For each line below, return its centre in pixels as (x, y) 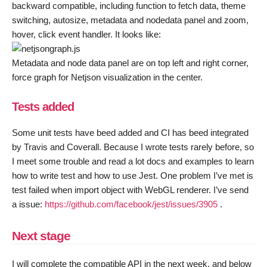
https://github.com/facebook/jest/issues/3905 (131, 204)
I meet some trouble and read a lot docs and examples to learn (133, 162)
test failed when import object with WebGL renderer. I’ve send (130, 190)
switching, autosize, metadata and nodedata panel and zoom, (130, 20)
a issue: (28, 204)
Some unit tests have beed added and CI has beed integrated (130, 133)
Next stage (41, 235)
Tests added (43, 106)
